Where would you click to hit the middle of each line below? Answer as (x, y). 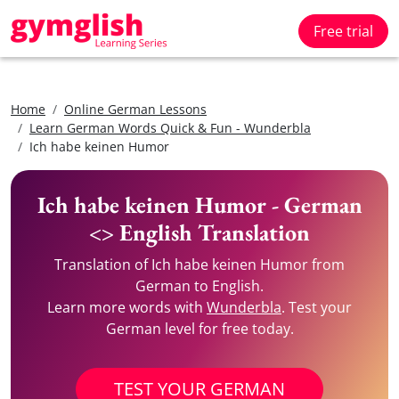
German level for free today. (199, 329)
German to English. (199, 286)
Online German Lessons (135, 109)
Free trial (343, 31)
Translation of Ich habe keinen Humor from (199, 265)
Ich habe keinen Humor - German (199, 205)
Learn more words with (127, 307)
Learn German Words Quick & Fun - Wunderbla (170, 128)
